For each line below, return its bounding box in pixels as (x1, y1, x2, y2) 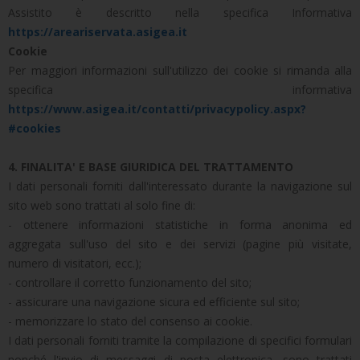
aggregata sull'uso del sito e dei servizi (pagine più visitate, (8, 236, 352, 252)
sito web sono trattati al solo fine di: (8, 198, 195, 213)
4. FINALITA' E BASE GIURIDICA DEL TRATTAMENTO (8, 159, 293, 174)
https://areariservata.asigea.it (8, 24, 187, 39)
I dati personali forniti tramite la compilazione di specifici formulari (8, 333, 352, 348)
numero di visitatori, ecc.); (8, 256, 141, 271)
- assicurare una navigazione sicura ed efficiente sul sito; (8, 294, 300, 309)
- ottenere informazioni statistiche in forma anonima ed (8, 217, 352, 232)
